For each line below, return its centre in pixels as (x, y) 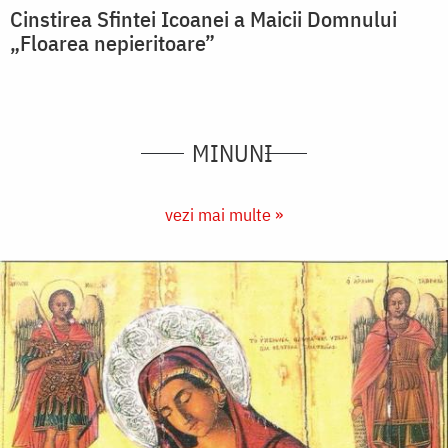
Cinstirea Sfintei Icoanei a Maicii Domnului (203, 19)
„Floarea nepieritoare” (112, 43)
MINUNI (233, 153)
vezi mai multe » (224, 215)
